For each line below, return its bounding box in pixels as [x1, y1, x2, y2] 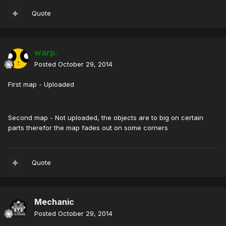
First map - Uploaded [8, 80, 74, 89]
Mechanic [34, 197, 74, 207]
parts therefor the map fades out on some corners [8, 124, 170, 132]
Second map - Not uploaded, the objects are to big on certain [8, 114, 203, 122]
